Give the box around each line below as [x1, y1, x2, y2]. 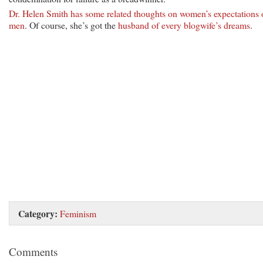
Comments [9, 244, 58, 259]
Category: [18, 206, 58, 220]
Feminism [60, 207, 96, 220]
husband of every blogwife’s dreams [118, 18, 250, 31]
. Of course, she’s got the [25, 18, 118, 31]
